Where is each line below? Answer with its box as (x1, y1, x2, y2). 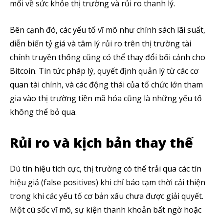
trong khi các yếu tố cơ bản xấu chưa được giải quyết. (10, 191, 203, 201)
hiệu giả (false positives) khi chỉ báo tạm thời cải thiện (10, 177, 205, 188)
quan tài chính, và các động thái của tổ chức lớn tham (10, 79, 203, 90)
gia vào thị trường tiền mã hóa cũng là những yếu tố (10, 93, 202, 104)
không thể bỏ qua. (10, 107, 77, 117)
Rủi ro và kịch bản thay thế (10, 133, 193, 152)
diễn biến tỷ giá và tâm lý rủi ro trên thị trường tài (10, 38, 191, 49)
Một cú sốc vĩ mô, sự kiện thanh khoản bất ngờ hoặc (10, 204, 201, 215)
